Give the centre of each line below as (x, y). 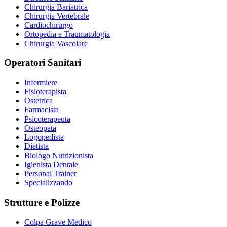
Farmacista (42, 110)
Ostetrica (39, 101)
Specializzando (48, 183)
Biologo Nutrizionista (59, 156)
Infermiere (41, 83)
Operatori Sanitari (43, 63)
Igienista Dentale (51, 165)
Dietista (36, 146)
